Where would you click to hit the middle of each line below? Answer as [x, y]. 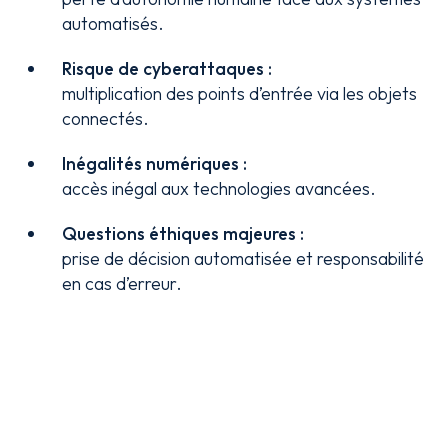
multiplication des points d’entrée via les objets [240, 93]
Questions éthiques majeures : [183, 233]
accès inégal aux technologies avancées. [219, 188]
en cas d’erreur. [122, 283]
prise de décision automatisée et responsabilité [243, 258]
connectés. [106, 118]
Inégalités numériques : [155, 163]
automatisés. [113, 23]
